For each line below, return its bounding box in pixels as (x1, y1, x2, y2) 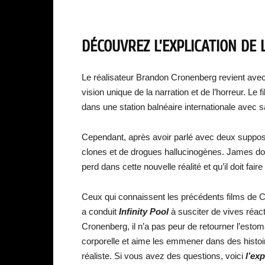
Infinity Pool (119, 206, 171, 216)
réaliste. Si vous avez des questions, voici (82, 251, 245, 261)
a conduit (82, 206, 119, 216)
